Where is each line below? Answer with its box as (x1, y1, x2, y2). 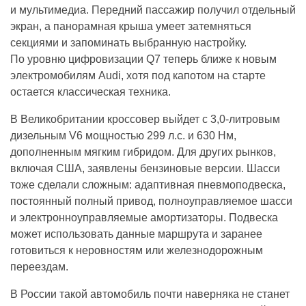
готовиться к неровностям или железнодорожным (10, 244, 263, 256)
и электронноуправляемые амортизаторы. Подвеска (10, 211, 278, 223)
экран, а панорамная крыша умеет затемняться (10, 20, 251, 32)
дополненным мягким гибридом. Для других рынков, (10, 145, 276, 158)
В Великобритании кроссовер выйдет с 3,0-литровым (10, 113, 280, 125)
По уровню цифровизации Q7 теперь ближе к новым (10, 53, 277, 65)
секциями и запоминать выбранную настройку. (10, 36, 247, 48)
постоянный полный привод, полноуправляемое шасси (10, 195, 292, 207)
